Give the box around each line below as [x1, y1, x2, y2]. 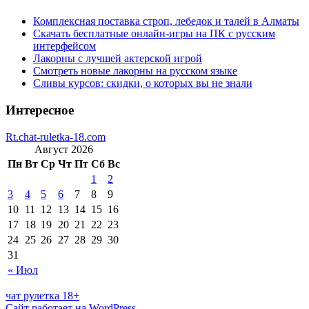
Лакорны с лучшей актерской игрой [33, 52, 202, 65]
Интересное [6, 103, 74, 118]
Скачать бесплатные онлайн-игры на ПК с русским [33, 28, 275, 40]
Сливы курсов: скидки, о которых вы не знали [33, 77, 252, 90]
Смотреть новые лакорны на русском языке [33, 65, 237, 77]
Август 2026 [34, 143, 93, 155]
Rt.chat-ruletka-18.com [6, 130, 106, 143]
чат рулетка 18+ [6, 289, 79, 301]
